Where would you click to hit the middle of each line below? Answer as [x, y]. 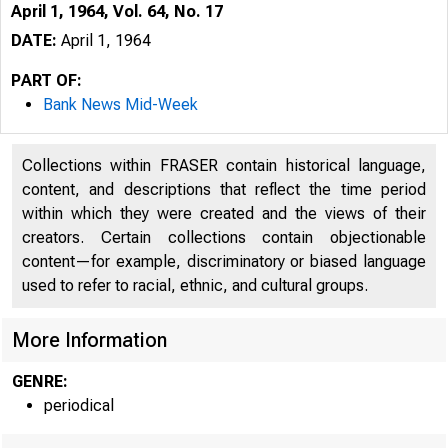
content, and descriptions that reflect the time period [224, 189]
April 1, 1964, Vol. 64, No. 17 [117, 11]
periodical [79, 405]
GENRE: [40, 381]
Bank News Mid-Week [120, 104]
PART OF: [46, 80]
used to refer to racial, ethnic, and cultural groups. [195, 285]
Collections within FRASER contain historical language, [224, 165]
